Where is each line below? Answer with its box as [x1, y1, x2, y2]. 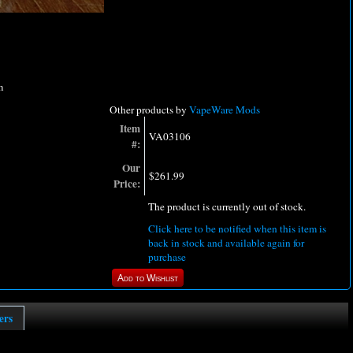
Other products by [110, 102, 189, 117]
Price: [113, 176, 140, 192]
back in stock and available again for [148, 236, 304, 251]
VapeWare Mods [189, 102, 260, 117]
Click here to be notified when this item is [148, 221, 326, 236]
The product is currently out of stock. [148, 199, 306, 214]
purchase [148, 250, 186, 265]
